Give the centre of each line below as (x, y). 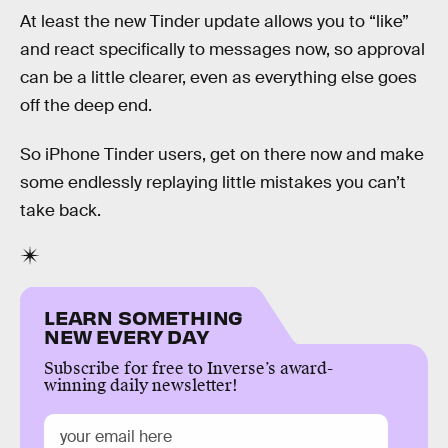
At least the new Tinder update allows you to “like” (214, 21)
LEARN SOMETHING (144, 317)
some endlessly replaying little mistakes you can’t (213, 183)
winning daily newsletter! (141, 386)
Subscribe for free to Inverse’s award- (188, 369)
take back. (60, 211)
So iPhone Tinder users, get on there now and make (222, 155)
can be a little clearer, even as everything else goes (218, 77)
